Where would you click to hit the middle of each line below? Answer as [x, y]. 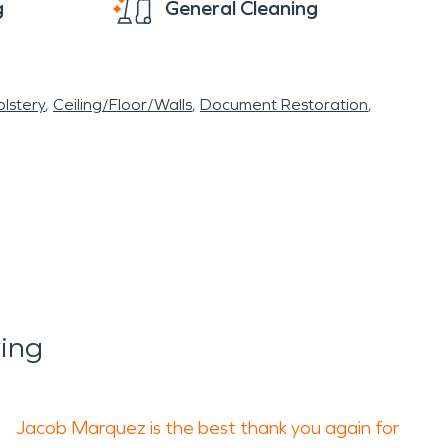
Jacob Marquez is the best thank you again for [207, 428]
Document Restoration [284, 104]
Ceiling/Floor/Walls [122, 104]
